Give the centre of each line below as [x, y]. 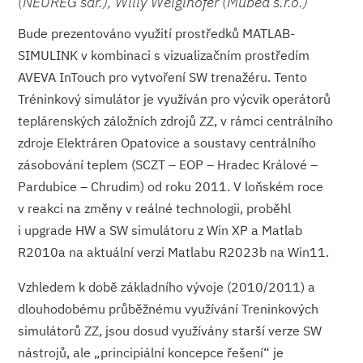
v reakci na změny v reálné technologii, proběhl [155, 209]
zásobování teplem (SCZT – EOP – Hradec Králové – [168, 165]
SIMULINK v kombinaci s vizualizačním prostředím [164, 56]
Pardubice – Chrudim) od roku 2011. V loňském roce [171, 187]
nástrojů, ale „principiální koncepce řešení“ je [151, 353]
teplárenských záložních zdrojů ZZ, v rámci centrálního [176, 121]
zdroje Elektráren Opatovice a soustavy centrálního [167, 143]
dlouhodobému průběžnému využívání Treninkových [169, 309]
